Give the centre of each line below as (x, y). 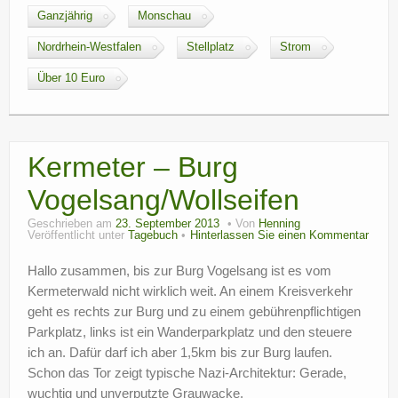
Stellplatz (211, 47)
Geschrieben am (72, 224)
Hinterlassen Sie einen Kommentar (279, 235)
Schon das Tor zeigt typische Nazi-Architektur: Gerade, (187, 373)
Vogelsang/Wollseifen (163, 200)
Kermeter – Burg (133, 167)
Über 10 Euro (71, 78)
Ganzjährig (65, 16)
